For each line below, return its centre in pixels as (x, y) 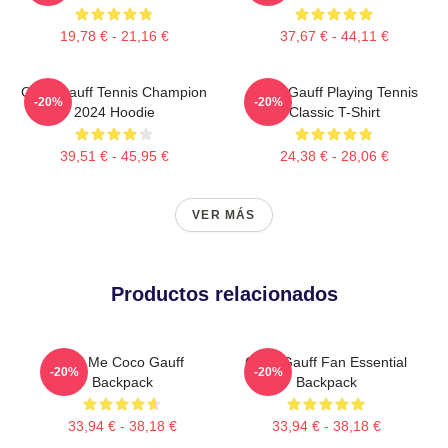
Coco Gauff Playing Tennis (334, 91)
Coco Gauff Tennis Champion (114, 91)
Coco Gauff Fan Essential (326, 361)
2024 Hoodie (114, 111)
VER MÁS (224, 214)
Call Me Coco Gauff (122, 361)
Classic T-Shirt (334, 111)
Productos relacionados (224, 293)
